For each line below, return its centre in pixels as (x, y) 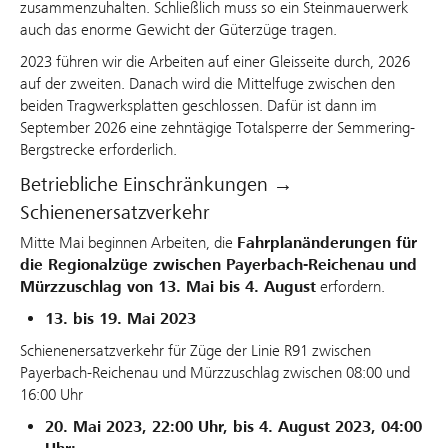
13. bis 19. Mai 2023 (120, 319)
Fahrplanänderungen (316, 243)
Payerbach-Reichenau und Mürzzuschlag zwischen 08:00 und (215, 373)
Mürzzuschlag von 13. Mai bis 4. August (168, 287)
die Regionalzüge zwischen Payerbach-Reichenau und (218, 265)
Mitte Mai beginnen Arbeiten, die (128, 243)
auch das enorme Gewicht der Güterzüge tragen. (180, 30)
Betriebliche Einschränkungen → (156, 185)
